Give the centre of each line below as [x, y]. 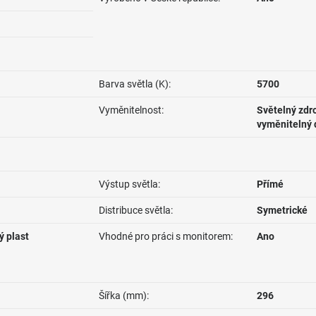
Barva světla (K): [135, 84]
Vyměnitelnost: [131, 110]
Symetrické [282, 210]
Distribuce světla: [136, 210]
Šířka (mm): [124, 296]
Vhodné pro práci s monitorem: [166, 236]
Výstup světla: [129, 184]
